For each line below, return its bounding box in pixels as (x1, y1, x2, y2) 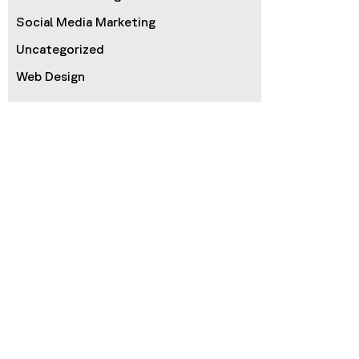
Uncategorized (16, 42, 104, 57)
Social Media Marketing (16, 14, 155, 30)
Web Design (16, 69, 85, 84)
